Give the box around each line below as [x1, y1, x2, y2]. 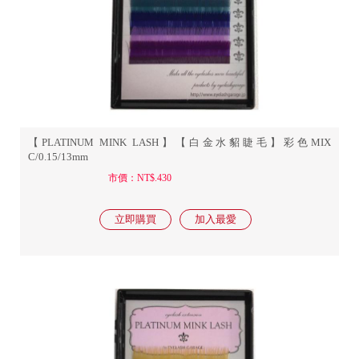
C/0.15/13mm [28, 151, 88, 163]
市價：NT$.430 [107, 172, 171, 184]
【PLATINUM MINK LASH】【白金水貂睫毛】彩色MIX [28, 136, 331, 148]
